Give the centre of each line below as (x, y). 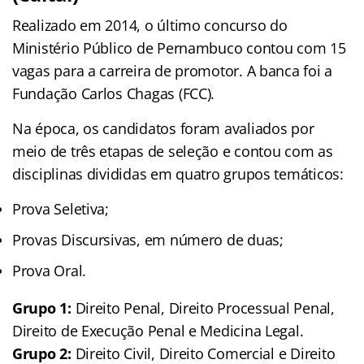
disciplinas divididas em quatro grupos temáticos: (178, 173)
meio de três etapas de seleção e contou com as (173, 151)
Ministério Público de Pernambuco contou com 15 (179, 48)
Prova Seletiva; (61, 208)
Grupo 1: (44, 308)
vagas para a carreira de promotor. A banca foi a (173, 70)
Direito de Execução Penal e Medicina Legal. (158, 330)
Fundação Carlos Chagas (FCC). (114, 93)
